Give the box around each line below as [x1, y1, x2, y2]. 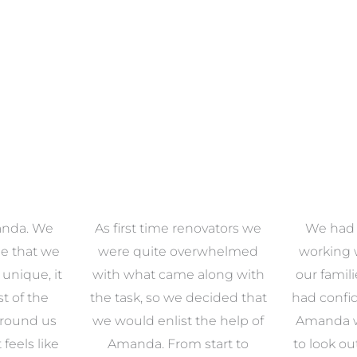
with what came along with [92, 266, 265, 282]
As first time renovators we [95, 220, 262, 236]
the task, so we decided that [89, 289, 267, 305]
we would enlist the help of [92, 312, 265, 328]
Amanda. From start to [108, 335, 249, 351]
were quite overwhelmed [98, 243, 259, 259]
